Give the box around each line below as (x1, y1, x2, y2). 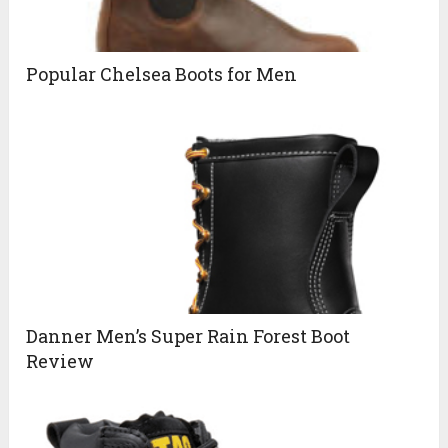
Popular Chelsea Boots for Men (26, 61, 298, 86)
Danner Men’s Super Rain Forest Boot (26, 323, 351, 348)
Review (26, 348, 95, 373)
